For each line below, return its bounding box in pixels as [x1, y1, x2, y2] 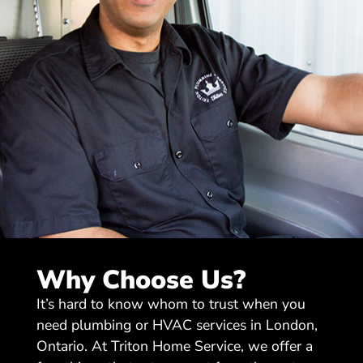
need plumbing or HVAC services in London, [36, 314, 318, 335]
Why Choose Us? [36, 262, 246, 297]
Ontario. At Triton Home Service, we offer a [36, 335, 313, 356]
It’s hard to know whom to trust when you [36, 293, 305, 314]
